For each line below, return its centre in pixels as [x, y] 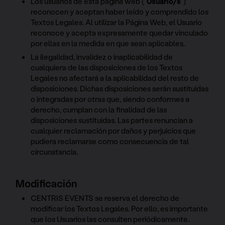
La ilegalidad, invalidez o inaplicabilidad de [102, 57]
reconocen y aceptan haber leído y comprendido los [120, 11]
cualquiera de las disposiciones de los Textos [107, 67]
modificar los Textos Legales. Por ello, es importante [120, 209]
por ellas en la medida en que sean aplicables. [108, 43]
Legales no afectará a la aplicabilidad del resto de [115, 78]
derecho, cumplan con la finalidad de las [99, 109]
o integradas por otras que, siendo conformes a [110, 99]
